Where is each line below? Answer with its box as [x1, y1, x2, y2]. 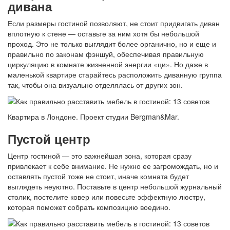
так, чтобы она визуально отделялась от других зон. [8, 79, 183, 90]
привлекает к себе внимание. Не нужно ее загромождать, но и [8, 160, 218, 171]
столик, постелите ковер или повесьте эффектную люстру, [8, 191, 205, 202]
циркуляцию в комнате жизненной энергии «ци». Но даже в [8, 59, 208, 69]
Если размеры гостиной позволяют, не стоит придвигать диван [8, 17, 220, 28]
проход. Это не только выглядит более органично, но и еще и [8, 38, 216, 49]
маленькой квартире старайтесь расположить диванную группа [8, 69, 222, 80]
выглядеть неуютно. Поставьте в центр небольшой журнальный [8, 181, 222, 191]
